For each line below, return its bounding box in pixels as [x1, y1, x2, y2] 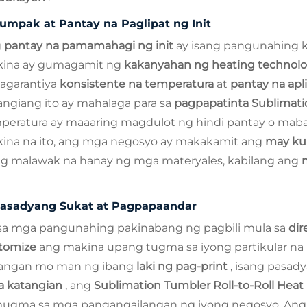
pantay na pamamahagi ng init [4, 38, 176, 52]
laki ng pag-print [136, 259, 230, 273]
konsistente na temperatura [60, 77, 217, 90]
